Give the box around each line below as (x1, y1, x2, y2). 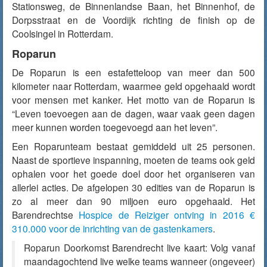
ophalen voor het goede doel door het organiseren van (12, 167, 255, 180)
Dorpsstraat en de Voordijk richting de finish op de (12, 13, 255, 26)
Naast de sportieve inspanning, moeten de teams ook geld (12, 153, 255, 166)
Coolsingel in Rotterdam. (12, 27, 113, 40)
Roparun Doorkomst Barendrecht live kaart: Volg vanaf (24, 241, 255, 254)
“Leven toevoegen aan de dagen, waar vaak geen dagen (12, 107, 255, 120)
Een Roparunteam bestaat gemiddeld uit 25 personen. (12, 139, 255, 153)
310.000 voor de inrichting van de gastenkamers (12, 222, 213, 235)
